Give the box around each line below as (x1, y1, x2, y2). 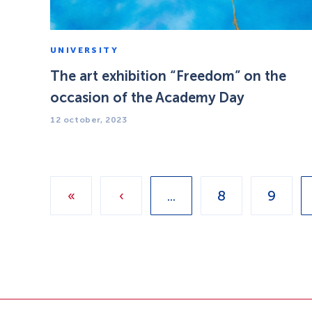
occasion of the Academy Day (50, 89, 244, 106)
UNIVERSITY (50, 45, 118, 55)
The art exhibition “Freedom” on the (50, 68, 286, 84)
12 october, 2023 (50, 115, 127, 125)
